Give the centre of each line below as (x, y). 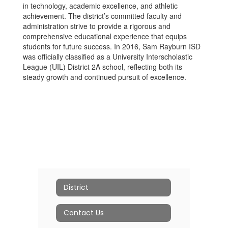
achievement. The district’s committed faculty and (102, 16)
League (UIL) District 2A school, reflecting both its (103, 66)
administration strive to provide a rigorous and (97, 26)
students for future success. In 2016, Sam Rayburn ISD (112, 46)
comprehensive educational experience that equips (105, 36)
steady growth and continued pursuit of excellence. (105, 77)
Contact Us (84, 213)
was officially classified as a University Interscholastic (108, 56)
